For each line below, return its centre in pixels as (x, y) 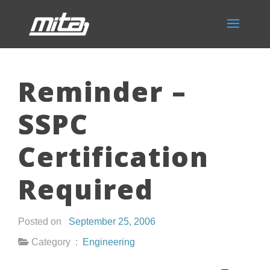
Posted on (43, 221)
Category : (56, 242)
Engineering (109, 242)
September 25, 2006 (112, 221)
